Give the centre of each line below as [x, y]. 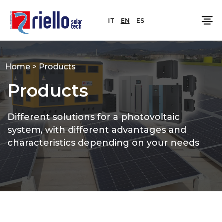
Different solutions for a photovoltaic [94, 117]
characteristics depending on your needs [103, 142]
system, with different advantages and [97, 130]
